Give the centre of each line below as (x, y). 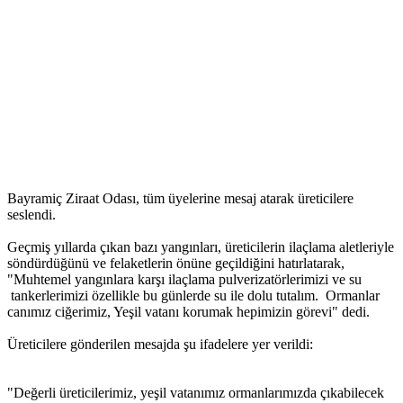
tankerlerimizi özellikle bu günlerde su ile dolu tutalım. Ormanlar (193, 296)
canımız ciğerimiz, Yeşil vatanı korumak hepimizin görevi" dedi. (190, 312)
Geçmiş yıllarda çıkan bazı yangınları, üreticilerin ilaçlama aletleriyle (201, 247)
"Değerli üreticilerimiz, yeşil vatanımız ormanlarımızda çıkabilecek (196, 393)
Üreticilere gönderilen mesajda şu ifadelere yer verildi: (162, 345)
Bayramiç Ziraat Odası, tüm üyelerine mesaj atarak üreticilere (180, 199)
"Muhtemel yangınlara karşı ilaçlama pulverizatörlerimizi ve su (184, 280)
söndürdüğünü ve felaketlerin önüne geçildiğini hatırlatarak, (176, 264)
